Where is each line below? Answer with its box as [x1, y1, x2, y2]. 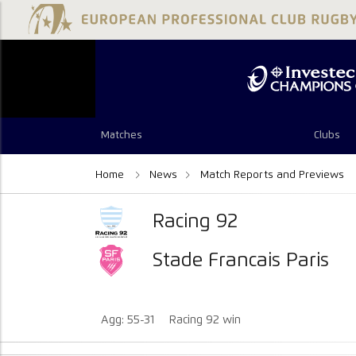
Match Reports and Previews [200, 168, 344, 180]
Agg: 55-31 [101, 315, 158, 327]
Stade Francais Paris [153, 250, 330, 270]
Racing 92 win [169, 315, 242, 327]
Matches [101, 130, 143, 141]
